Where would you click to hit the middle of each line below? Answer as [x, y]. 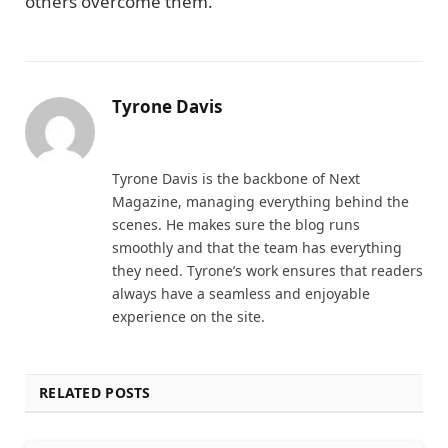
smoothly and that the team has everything [257, 247]
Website [133, 152]
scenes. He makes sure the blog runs [236, 224]
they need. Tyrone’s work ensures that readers [267, 270]
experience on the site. [188, 316]
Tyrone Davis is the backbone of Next [236, 178]
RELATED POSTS [95, 392]
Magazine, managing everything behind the [260, 201]
